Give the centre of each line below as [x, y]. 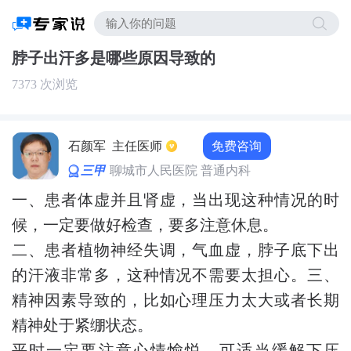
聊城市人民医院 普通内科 [181, 171]
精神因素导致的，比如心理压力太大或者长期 [175, 300]
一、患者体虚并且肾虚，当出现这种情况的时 [175, 199]
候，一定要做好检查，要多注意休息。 [145, 224]
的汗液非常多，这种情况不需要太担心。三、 [175, 275]
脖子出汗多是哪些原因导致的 [114, 58]
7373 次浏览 [45, 84]
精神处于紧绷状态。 [82, 325]
